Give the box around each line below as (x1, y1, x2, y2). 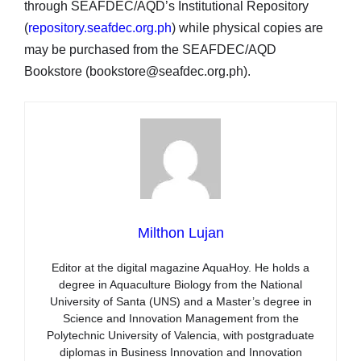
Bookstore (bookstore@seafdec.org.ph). (24, 64, 251, 79)
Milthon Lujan (137, 225, 224, 242)
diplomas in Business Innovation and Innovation (59, 346, 302, 359)
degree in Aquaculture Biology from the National (59, 278, 302, 292)
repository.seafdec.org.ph (28, 21, 172, 35)
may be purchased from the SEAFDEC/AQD (24, 43, 276, 57)
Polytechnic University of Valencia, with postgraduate (47, 329, 314, 342)
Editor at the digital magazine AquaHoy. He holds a (52, 261, 309, 275)
